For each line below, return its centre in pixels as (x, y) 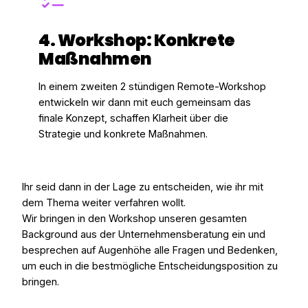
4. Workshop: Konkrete (137, 41)
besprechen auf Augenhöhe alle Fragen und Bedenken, (150, 250)
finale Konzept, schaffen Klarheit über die (133, 119)
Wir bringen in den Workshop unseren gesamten (134, 218)
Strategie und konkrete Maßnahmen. (123, 134)
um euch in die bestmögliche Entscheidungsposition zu (150, 266)
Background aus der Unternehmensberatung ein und (144, 234)
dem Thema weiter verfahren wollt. (104, 202)
